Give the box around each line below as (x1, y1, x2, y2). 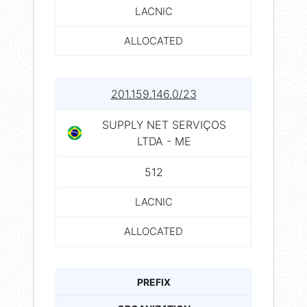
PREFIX (136, 275, 171, 288)
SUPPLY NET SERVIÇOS (101, 117, 226, 132)
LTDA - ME (136, 134, 191, 148)
